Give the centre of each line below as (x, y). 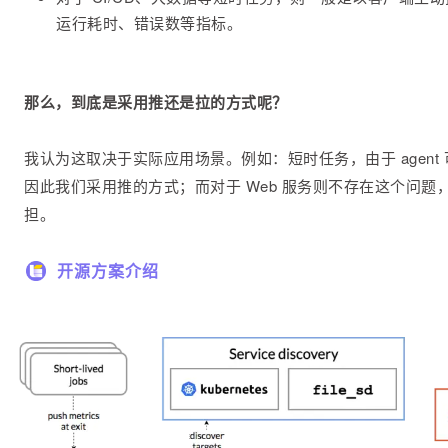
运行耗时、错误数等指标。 (149, 22)
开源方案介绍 (108, 270)
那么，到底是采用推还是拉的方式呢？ (156, 102)
